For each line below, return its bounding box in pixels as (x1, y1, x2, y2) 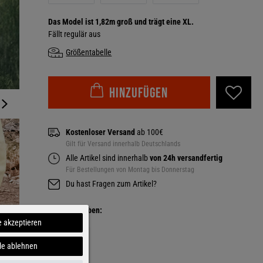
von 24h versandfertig (148, 153, 223, 163)
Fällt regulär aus (48, 29, 101, 39)
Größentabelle (66, 48, 112, 57)
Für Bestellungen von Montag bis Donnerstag (66, 166, 195, 174)
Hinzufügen (109, 85, 168, 102)
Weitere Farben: (48, 205, 103, 215)
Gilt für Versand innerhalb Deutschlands (66, 140, 181, 148)
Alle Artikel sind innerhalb (66, 153, 149, 163)
